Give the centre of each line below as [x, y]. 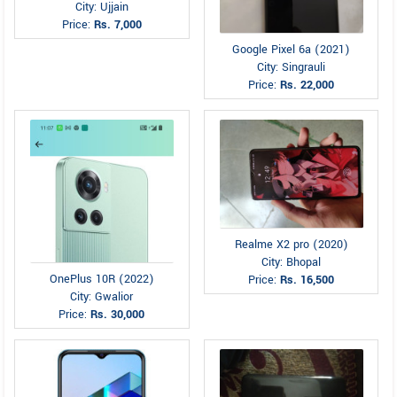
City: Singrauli [292, 67]
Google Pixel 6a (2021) [292, 50]
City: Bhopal [292, 262]
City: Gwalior [102, 297]
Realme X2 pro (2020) [291, 244]
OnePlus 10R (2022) [101, 279]
